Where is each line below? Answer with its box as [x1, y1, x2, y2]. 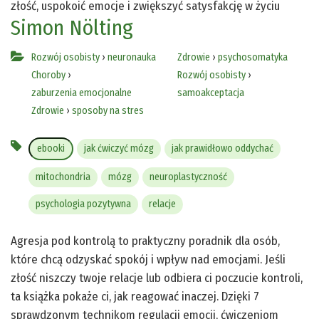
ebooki [37, 142, 65, 155]
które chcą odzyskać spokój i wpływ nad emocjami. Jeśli [11, 252, 286, 268]
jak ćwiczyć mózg [84, 142, 154, 155]
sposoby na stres [72, 105, 144, 117]
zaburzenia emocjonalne [31, 87, 132, 100]
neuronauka [108, 51, 156, 64]
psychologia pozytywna [36, 198, 131, 211]
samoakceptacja [177, 87, 244, 100]
